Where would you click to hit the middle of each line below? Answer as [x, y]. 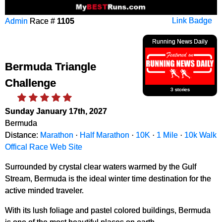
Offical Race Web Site [44, 147]
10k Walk [200, 135]
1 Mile [167, 135]
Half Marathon [105, 135]
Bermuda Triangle [51, 67]
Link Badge [192, 21]
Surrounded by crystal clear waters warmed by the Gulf [101, 166]
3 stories [180, 89]
